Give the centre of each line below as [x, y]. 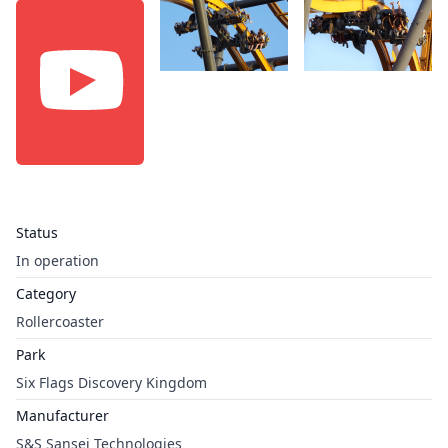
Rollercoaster [60, 321]
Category [46, 293]
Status [37, 232]
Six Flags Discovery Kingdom [111, 382]
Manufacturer [62, 415]
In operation [57, 260]
